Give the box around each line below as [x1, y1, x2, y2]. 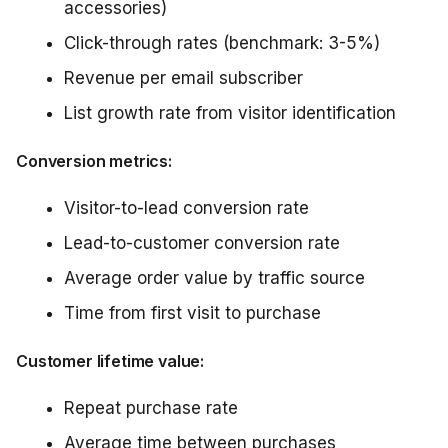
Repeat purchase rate [64, 398, 238, 418]
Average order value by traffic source [64, 268, 365, 288]
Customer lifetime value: [16, 351, 205, 371]
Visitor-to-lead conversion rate [64, 198, 309, 218]
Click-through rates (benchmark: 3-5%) [64, 33, 380, 53]
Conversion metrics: [16, 151, 172, 171]
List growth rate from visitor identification [64, 103, 396, 123]
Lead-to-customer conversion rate [64, 233, 340, 253]
